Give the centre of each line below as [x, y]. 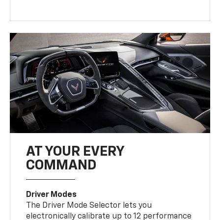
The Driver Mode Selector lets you [89, 206]
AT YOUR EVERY [75, 151]
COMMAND [61, 165]
